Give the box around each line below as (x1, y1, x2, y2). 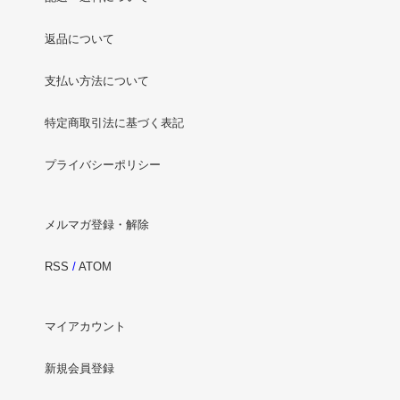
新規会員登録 (45, 362, 114, 376)
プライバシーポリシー (45, 158, 161, 172)
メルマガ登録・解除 (45, 218, 149, 232)
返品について (45, 32, 114, 46)
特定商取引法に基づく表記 (45, 116, 184, 130)
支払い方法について (45, 74, 149, 88)
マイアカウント (45, 320, 126, 334)
